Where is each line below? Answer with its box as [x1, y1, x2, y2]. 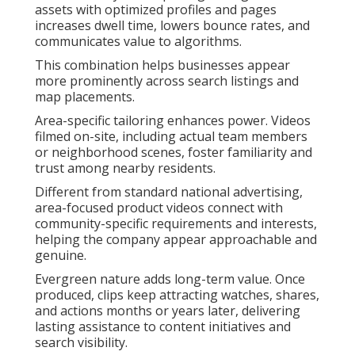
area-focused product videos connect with [35, 199, 283, 217]
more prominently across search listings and [35, 72, 299, 90]
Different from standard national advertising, [35, 183, 303, 201]
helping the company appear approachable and [35, 231, 317, 249]
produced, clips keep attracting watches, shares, [35, 286, 319, 304]
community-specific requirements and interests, [35, 215, 317, 233]
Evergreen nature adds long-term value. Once [35, 270, 305, 288]
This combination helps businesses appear [35, 56, 290, 74]
